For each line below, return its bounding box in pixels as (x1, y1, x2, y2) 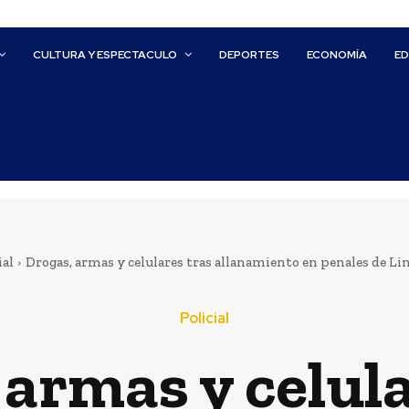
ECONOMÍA (307, 47, 368, 62)
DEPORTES (219, 47, 280, 62)
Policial (179, 309, 229, 328)
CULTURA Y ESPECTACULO (33, 47, 178, 62)
